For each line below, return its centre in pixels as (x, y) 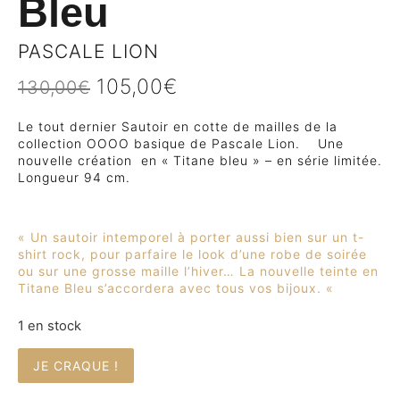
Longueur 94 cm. (74, 178)
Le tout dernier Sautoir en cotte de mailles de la (178, 127)
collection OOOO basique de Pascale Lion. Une (181, 144)
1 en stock (50, 326)
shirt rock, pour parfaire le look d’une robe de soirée (192, 254)
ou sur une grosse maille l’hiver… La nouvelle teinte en (198, 271)
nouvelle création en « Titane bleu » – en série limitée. (200, 161)
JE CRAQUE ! (76, 365)
